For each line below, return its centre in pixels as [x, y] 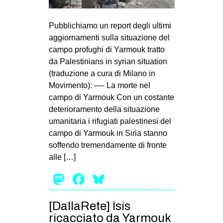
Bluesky [134, 179]
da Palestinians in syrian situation [108, 61]
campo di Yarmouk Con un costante [111, 97]
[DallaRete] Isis [89, 206]
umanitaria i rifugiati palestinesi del [110, 121]
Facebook [122, 179]
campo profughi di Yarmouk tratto [107, 49]
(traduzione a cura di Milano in [102, 73]
